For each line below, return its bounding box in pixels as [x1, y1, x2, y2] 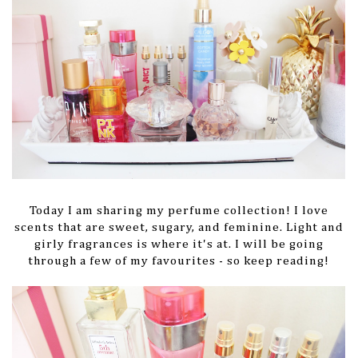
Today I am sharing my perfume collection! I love [29, 205, 328, 217]
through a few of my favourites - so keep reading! [28, 255, 329, 268]
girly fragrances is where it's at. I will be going [34, 238, 324, 251]
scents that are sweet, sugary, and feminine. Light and [14, 221, 344, 234]
